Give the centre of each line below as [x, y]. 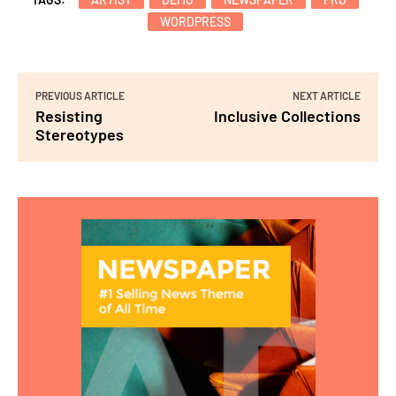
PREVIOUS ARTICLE [80, 95]
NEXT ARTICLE [326, 95]
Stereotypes [80, 134]
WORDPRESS [195, 21]
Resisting [69, 115]
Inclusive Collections [287, 115]
